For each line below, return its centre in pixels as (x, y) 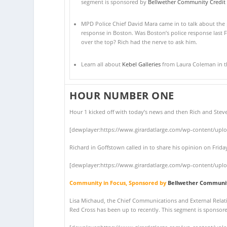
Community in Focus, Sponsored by (119, 183)
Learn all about (101, 64)
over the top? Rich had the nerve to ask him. (139, 42)
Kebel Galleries (141, 64)
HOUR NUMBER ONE (122, 95)
